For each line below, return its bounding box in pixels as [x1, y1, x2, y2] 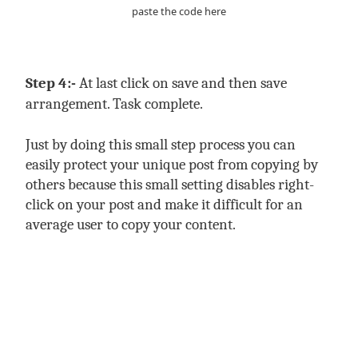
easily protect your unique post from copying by [26, 156, 318, 173]
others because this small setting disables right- [26, 176, 314, 193]
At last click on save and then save [79, 74, 287, 92]
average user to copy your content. [26, 216, 236, 233]
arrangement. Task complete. [26, 95, 203, 113]
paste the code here [132, 3, 226, 18]
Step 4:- [26, 74, 79, 92]
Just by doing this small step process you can [26, 136, 296, 153]
